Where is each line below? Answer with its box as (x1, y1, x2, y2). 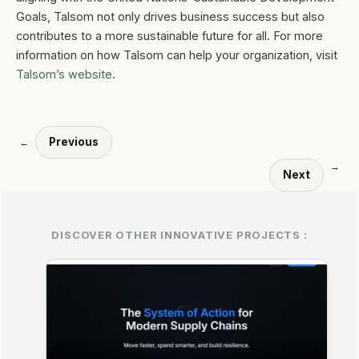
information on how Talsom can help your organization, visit (16, 48, 337, 63)
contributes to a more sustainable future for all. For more (16, 29, 323, 43)
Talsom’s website (16, 67, 112, 82)
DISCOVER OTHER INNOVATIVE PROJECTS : (51, 228, 308, 242)
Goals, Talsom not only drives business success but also (16, 10, 325, 24)
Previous (49, 135, 99, 149)
